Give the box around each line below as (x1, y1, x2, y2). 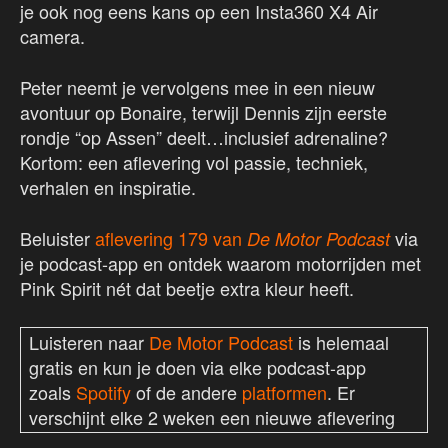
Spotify (76, 379, 131, 406)
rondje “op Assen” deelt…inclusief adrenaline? (20, 124, 388, 151)
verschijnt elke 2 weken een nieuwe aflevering (29, 404, 395, 431)
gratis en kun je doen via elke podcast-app (29, 354, 366, 381)
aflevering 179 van (95, 225, 247, 252)
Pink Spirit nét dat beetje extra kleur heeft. (20, 275, 354, 302)
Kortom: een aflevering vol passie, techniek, (20, 149, 368, 176)
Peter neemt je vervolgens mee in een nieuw (20, 74, 375, 101)
